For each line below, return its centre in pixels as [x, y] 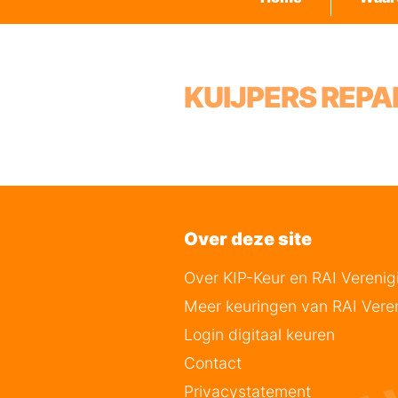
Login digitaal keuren [259, 334]
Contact [213, 363]
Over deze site [255, 239]
